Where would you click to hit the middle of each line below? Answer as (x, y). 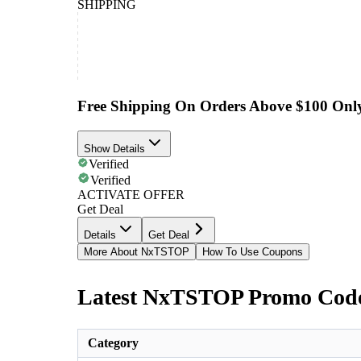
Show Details (114, 148)
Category (113, 342)
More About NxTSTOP (137, 251)
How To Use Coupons (253, 251)
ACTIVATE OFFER (131, 194)
